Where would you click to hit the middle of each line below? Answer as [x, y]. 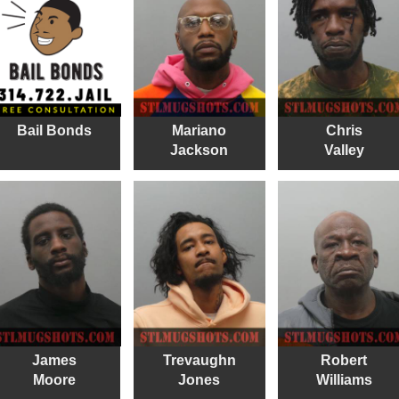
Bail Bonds [54, 131]
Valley [344, 151]
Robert [344, 361]
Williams [344, 380]
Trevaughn [199, 361]
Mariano [199, 131]
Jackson [199, 151]
